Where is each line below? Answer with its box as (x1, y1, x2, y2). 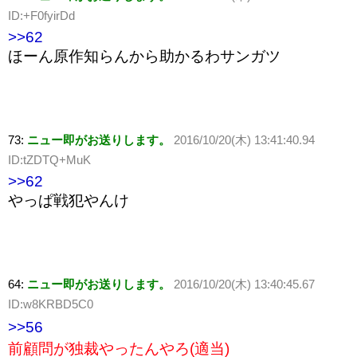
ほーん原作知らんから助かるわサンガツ (8, 48, 280, 65)
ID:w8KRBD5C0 (8, 297, 93, 312)
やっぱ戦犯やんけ (8, 192, 129, 210)
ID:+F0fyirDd (8, 9, 75, 23)
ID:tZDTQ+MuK (8, 153, 91, 167)
